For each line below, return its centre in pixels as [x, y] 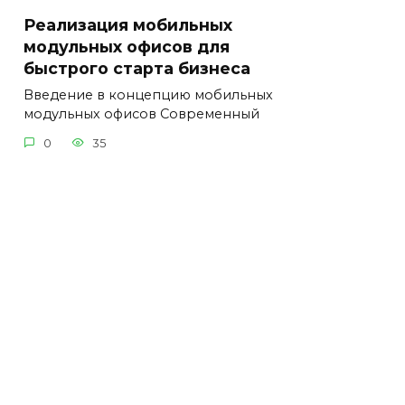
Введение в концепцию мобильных [148, 94]
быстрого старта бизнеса [137, 68]
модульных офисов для [127, 46]
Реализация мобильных [128, 24]
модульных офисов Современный [141, 113]
